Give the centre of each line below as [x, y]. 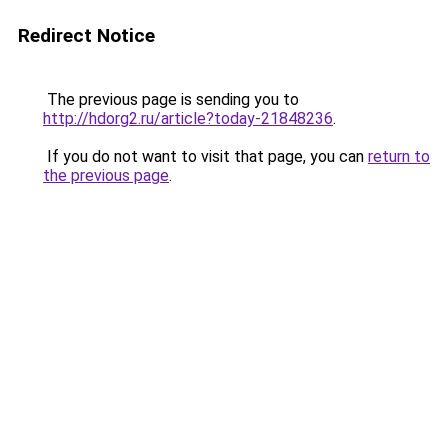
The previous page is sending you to [171, 99]
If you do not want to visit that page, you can [205, 156]
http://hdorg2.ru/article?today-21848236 [188, 118]
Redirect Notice [86, 35]
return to [399, 156]
